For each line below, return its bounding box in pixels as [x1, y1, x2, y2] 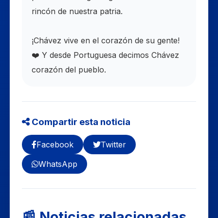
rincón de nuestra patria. [32, 6, 123, 16]
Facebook [36, 140, 73, 149]
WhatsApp [38, 159, 77, 169]
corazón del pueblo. [32, 65, 106, 74]
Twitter [101, 140, 126, 149]
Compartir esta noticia [30, 116, 130, 127]
